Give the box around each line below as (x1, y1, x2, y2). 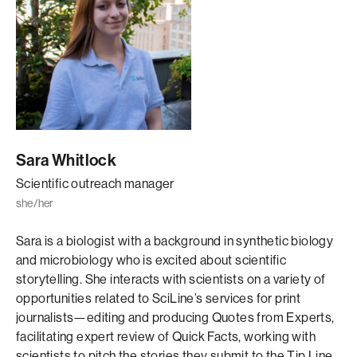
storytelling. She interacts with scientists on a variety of (16, 272, 326, 287)
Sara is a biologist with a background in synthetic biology (16, 233, 334, 249)
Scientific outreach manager (16, 176, 175, 191)
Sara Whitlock (16, 151, 117, 170)
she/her (16, 197, 54, 210)
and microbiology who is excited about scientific (16, 253, 287, 268)
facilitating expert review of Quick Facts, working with (16, 329, 316, 344)
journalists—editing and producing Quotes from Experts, (16, 310, 335, 325)
